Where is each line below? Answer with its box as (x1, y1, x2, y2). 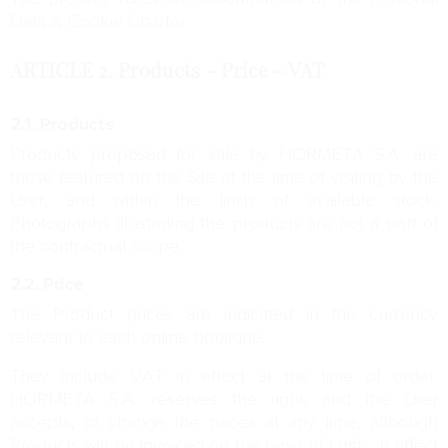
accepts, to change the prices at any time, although (10, 412, 438, 434)
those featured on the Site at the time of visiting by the (10, 167, 438, 189)
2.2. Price (10, 274, 84, 296)
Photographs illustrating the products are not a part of (10, 213, 438, 235)
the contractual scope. (10, 236, 182, 258)
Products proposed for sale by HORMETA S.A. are (10, 144, 438, 166)
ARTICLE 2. (10, 56, 118, 86)
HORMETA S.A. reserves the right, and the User (10, 389, 438, 411)
